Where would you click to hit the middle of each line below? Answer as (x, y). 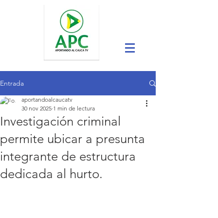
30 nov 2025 (36, 108)
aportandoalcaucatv (47, 100)
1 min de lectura (74, 108)
